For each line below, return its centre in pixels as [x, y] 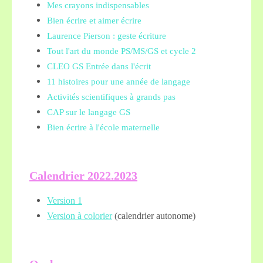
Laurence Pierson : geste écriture [107, 36]
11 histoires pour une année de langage [119, 82]
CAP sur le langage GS [89, 112]
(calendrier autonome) [154, 216]
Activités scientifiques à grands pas [111, 97]
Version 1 [65, 200]
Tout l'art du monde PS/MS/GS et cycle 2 [122, 51]
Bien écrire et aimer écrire [94, 21]
